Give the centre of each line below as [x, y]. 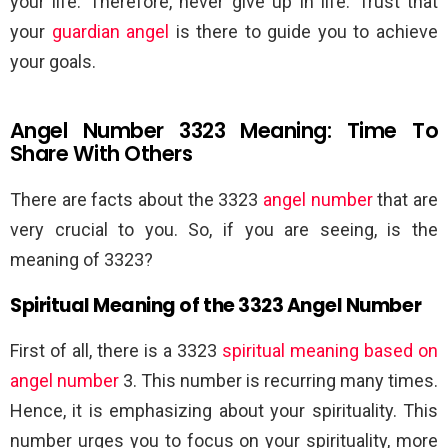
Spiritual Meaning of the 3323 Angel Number [216, 305]
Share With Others [101, 153]
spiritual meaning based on [330, 350]
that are [405, 199]
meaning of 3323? [81, 259]
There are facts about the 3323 [136, 199]
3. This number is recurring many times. [278, 380]
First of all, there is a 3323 [116, 350]
